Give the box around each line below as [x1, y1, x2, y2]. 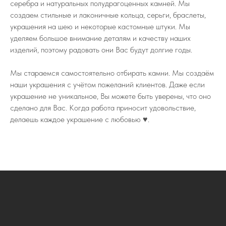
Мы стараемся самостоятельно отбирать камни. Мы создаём [10, 68, 214, 78]
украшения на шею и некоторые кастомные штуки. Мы [10, 21, 190, 31]
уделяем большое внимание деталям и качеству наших [10, 33, 191, 43]
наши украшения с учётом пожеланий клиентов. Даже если [10, 79, 205, 89]
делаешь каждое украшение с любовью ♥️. [10, 114, 149, 124]
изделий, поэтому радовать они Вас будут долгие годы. [10, 44, 192, 54]
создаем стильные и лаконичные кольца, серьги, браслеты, [10, 10, 206, 20]
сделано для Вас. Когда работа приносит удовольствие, [10, 102, 196, 112]
